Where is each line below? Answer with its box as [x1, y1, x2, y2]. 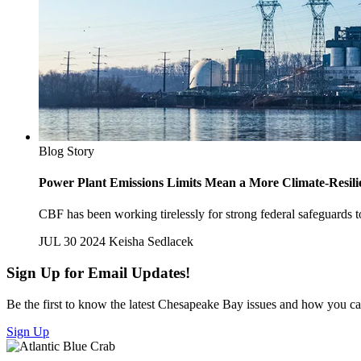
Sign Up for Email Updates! [6, 263, 190, 281]
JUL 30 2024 [39, 234, 106, 249]
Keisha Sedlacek [109, 234, 193, 249]
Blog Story [39, 143, 94, 158]
